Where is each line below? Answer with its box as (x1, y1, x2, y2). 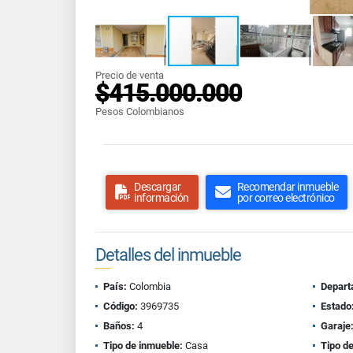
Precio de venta (95, 69, 164, 81)
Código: (103, 300, 138, 312)
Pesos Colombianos (95, 106, 184, 117)
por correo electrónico (236, 191, 335, 204)
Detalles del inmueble (95, 245, 241, 265)
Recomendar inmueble (236, 180, 338, 193)
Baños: (103, 320, 135, 332)
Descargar (134, 180, 181, 193)
